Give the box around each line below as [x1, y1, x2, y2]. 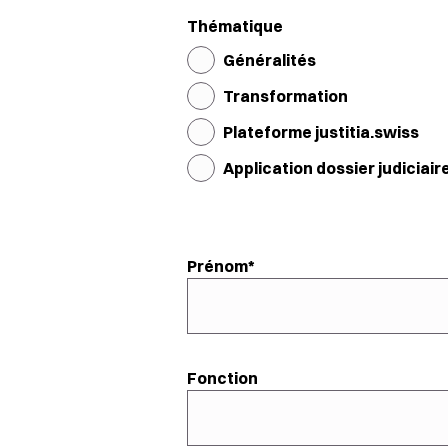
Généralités [223, 50, 316, 70]
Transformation [223, 86, 348, 106]
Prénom [187, 256, 248, 276]
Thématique [187, 16, 283, 36]
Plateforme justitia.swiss [223, 122, 419, 142]
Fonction [187, 368, 258, 388]
